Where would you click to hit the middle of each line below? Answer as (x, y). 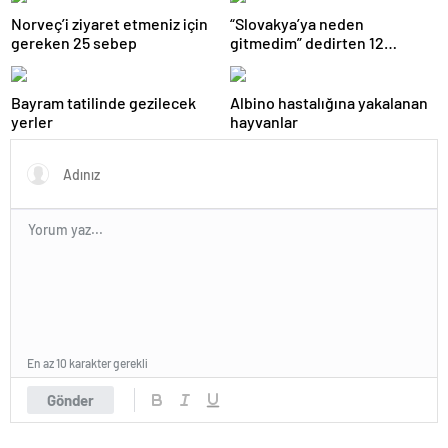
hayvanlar (264, 121)
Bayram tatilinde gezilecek (103, 102)
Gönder (70, 399)
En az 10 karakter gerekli (87, 362)
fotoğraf (259, 61)
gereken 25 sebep (74, 42)
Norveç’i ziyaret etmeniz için (109, 23)
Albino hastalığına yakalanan (329, 102)
